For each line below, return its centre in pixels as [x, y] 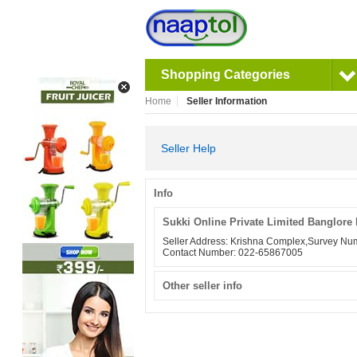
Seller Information [226, 101]
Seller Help [188, 148]
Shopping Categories [226, 75]
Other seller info [202, 286]
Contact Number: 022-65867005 [233, 253]
